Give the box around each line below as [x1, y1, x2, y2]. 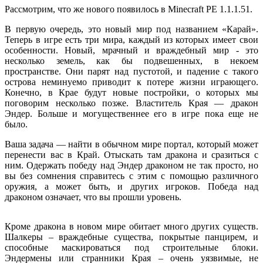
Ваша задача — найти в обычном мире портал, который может [5, 139, 258, 149]
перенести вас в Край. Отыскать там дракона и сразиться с [5, 149, 258, 160]
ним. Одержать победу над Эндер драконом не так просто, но [5, 160, 258, 170]
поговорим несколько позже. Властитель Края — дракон [5, 97, 258, 108]
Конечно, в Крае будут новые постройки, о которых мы [5, 87, 258, 97]
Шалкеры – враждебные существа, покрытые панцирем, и [5, 231, 258, 242]
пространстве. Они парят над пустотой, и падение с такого [5, 66, 258, 76]
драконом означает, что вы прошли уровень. [5, 191, 181, 202]
